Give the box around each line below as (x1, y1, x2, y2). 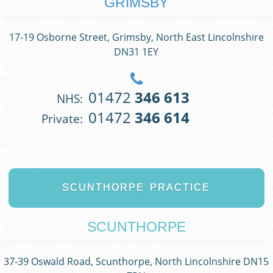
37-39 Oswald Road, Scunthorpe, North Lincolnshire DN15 (4, 255, 269, 269)
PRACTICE (150, 182, 211, 193)
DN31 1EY (114, 45, 159, 59)
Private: (41, 110, 83, 127)
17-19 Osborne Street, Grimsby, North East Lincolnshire (9, 30, 264, 44)
